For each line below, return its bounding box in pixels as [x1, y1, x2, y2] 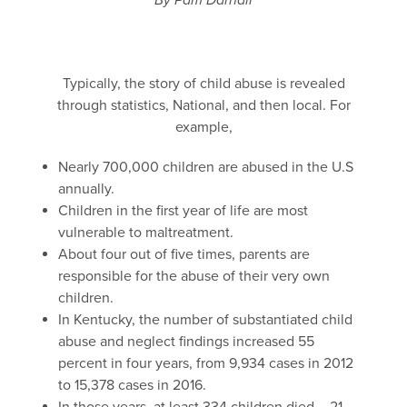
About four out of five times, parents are [58, 245, 310, 263]
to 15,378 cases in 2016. [58, 376, 206, 394]
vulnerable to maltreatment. [58, 223, 233, 242]
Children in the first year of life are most [58, 202, 308, 220]
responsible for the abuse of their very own [58, 267, 330, 285]
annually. [58, 180, 114, 198]
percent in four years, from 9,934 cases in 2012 [58, 354, 353, 372]
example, [174, 118, 233, 136]
